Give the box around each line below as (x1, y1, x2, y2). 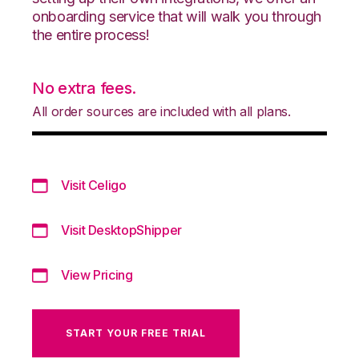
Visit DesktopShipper (61, 221, 182, 238)
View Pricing (61, 266, 133, 283)
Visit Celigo (61, 176, 127, 193)
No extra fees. (32, 78, 136, 98)
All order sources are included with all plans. (32, 103, 291, 119)
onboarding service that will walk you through (32, 7, 321, 25)
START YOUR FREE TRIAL (66, 326, 206, 339)
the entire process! (32, 26, 150, 43)
